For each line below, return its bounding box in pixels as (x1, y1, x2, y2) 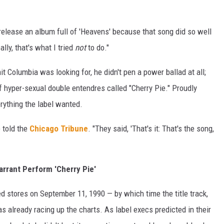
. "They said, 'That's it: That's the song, (88, 123, 214, 134)
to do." (88, 42, 109, 53)
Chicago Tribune (29, 123, 88, 134)
